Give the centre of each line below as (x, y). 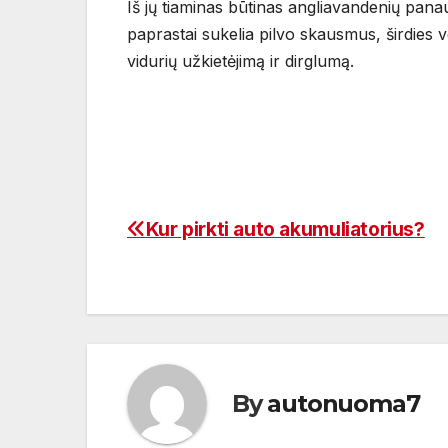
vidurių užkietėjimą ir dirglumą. (240, 60)
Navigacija (204, 237)
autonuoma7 (343, 404)
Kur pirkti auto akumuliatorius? (285, 228)
